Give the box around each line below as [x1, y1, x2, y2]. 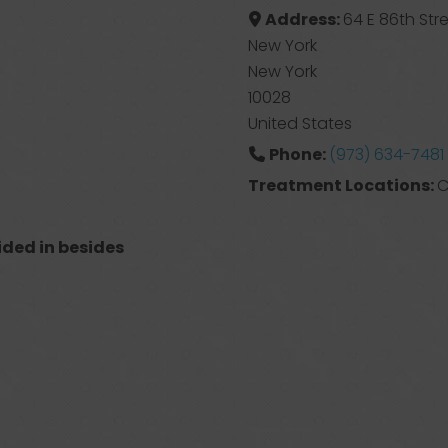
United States [248, 112, 352, 135]
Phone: [268, 143, 329, 166]
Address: [264, 8, 343, 31]
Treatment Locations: [248, 174, 438, 197]
